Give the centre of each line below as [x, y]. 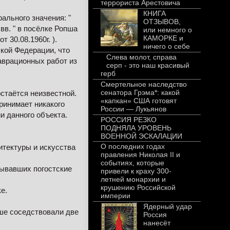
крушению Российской [138, 188]
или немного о [167, 30]
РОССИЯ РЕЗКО [129, 119]
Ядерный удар [167, 207]
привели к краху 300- [136, 171]
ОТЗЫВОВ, [162, 22]
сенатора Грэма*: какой [140, 92]
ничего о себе [166, 46]
